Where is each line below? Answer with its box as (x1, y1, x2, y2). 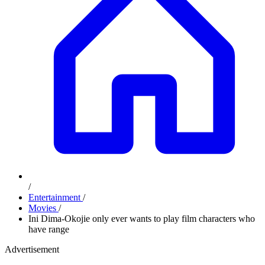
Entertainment (28, 192, 83, 202)
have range (28, 224, 69, 234)
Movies (28, 203, 59, 213)
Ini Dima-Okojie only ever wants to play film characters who (28, 214, 255, 224)
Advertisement (5, 244, 59, 254)
